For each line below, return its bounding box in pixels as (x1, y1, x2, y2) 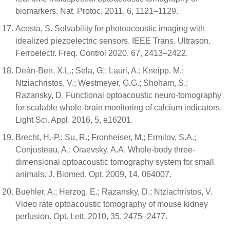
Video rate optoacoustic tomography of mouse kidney (15, 200, 208, 209)
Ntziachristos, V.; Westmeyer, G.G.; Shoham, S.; (15, 79, 188, 88)
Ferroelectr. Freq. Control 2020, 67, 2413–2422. (15, 49, 188, 58)
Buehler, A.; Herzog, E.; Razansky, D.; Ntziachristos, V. (15, 187, 213, 197)
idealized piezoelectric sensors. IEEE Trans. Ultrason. (15, 36, 210, 46)
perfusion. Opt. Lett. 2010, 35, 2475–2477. (15, 212, 167, 221)
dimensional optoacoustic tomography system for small (15, 158, 214, 167)
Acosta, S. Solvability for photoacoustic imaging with (15, 24, 205, 33)
